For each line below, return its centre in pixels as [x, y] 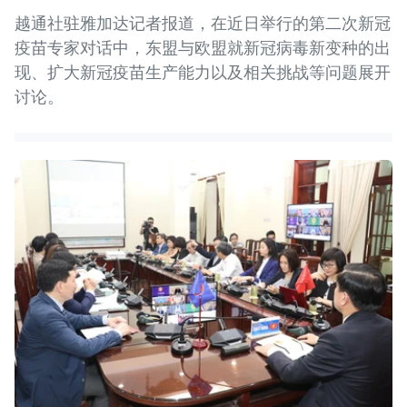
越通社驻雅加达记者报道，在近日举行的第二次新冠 [203, 23]
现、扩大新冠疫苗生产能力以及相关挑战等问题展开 [203, 72]
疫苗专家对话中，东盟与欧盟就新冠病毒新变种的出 [203, 47]
